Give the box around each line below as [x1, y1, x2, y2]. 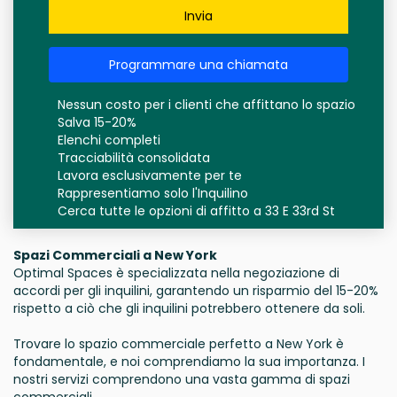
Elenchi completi [58, 131, 160, 150]
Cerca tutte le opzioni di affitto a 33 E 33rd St [58, 202, 335, 221]
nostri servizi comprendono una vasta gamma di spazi [13, 370, 350, 389]
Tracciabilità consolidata [58, 149, 210, 167]
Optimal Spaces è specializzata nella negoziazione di [13, 264, 339, 283]
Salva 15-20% [58, 113, 136, 132]
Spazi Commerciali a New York [13, 246, 217, 265]
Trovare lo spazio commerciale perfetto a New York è [13, 335, 344, 354]
